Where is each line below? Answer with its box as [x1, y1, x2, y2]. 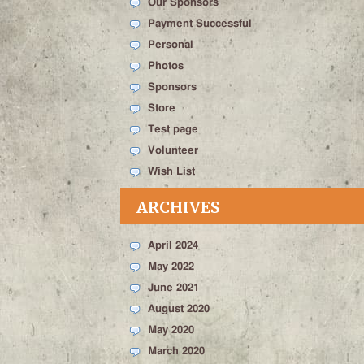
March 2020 [148, 346, 205, 357]
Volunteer [148, 145, 198, 156]
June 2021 [148, 283, 199, 293]
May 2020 [148, 325, 194, 336]
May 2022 [148, 262, 194, 272]
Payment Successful [148, 19, 252, 29]
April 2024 [148, 240, 198, 251]
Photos [148, 61, 184, 71]
